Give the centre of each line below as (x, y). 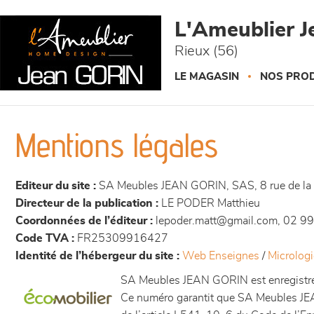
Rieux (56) (206, 51)
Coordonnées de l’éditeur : (84, 221)
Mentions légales (117, 145)
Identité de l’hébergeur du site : (97, 256)
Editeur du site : (56, 186)
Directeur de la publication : (87, 203)
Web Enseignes (221, 256)
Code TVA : (45, 238)
